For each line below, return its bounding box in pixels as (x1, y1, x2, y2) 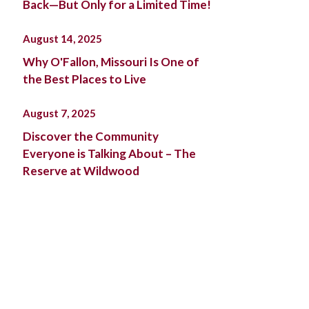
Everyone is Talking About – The (22, 146, 196, 161)
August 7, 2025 (22, 107, 96, 119)
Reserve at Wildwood (22, 163, 139, 178)
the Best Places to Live (22, 72, 146, 86)
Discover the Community (22, 129, 159, 143)
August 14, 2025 (22, 32, 102, 45)
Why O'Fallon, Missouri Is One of (22, 54, 199, 69)
